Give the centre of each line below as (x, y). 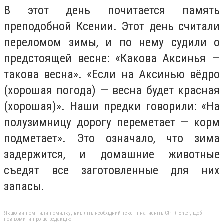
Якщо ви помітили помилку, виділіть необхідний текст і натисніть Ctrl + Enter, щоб (103, 213)
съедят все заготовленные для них (112, 171)
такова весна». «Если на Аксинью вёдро (112, 75)
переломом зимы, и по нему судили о (112, 43)
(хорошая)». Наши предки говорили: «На (112, 107)
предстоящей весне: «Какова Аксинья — (112, 59)
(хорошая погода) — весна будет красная (112, 91)
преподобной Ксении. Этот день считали (112, 27)
